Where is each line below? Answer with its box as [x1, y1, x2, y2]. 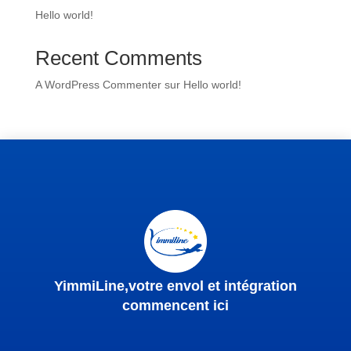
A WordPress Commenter [34, 78, 161, 91]
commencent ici [122, 298, 229, 313]
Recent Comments [34, 46, 202, 70]
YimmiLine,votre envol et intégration [54, 278, 297, 294]
